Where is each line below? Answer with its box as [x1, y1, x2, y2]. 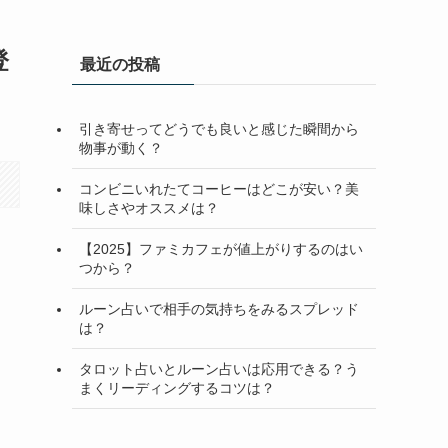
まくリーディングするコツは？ [79, 379, 275, 396]
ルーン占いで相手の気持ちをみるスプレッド [79, 300, 359, 317]
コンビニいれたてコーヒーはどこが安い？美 [79, 180, 359, 197]
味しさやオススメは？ [79, 199, 219, 216]
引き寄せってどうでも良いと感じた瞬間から [79, 120, 359, 137]
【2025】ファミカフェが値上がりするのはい [79, 240, 363, 257]
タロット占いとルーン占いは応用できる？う [79, 360, 359, 377]
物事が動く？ [79, 139, 163, 156]
